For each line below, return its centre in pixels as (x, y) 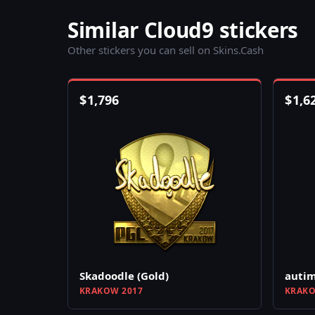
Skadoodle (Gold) (124, 276)
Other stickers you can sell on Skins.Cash (166, 50)
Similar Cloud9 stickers (183, 30)
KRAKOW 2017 (111, 291)
